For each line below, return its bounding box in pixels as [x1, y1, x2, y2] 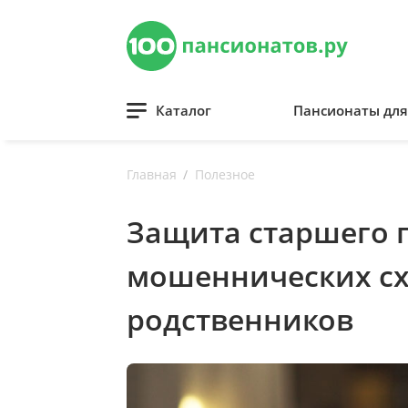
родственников [127, 299, 353, 339]
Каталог [156, 101, 211, 119]
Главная [127, 165, 177, 183]
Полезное [195, 165, 255, 183]
